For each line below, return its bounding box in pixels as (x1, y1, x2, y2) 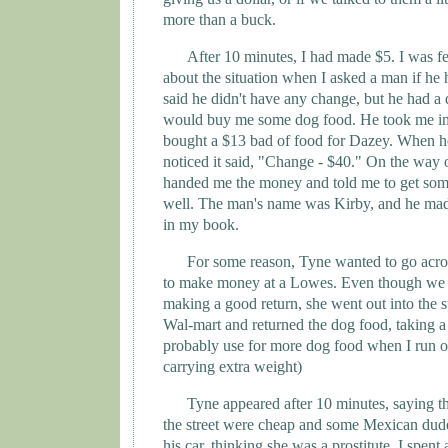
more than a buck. (163, 11, 276, 29)
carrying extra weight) (163, 358, 302, 376)
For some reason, (187, 253, 299, 271)
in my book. (163, 216, 239, 234)
